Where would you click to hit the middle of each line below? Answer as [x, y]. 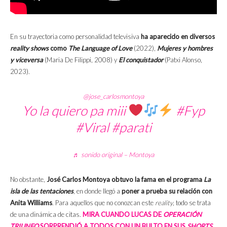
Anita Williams [31, 202]
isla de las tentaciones [42, 191]
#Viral [92, 127]
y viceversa [27, 60]
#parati [131, 127]
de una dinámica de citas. [46, 214]
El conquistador [141, 60]
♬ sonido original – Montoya [113, 154]
